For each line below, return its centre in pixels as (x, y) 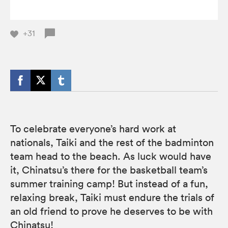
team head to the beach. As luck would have (111, 156)
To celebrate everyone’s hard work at (93, 129)
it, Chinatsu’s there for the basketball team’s (109, 170)
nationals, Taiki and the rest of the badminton (112, 142)
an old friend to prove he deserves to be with (111, 211)
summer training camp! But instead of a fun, (109, 183)
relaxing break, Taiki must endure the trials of (112, 197)
